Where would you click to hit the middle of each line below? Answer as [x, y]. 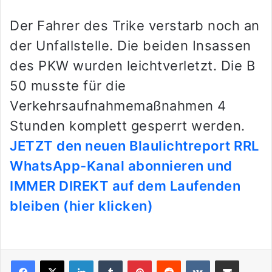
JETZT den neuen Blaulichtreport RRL [134, 146]
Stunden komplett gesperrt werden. [127, 126]
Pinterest [168, 260]
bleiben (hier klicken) [81, 206]
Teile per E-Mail [246, 260]
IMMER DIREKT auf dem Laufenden [125, 186]
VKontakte [229, 260]
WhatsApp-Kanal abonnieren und [121, 166]
